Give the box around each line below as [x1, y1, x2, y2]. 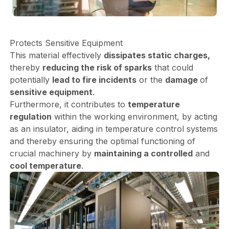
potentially [9, 74, 52, 85]
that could [151, 62, 193, 73]
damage [165, 74, 200, 85]
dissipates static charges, [103, 50, 210, 60]
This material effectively [9, 50, 104, 60]
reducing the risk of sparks [42, 62, 152, 73]
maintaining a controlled [94, 148, 193, 158]
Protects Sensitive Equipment [9, 37, 123, 48]
